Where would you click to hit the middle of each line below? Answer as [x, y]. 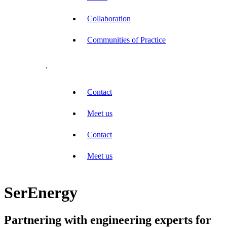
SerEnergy [41, 193]
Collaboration [109, 19]
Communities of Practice [126, 40]
